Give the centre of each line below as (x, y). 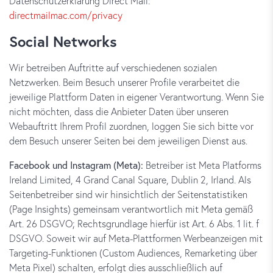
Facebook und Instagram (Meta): (76, 165)
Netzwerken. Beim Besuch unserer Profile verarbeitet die (124, 82)
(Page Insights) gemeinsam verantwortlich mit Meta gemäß (131, 209)
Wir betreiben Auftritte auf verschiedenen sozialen (113, 67)
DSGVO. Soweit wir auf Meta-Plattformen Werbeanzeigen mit (136, 238)
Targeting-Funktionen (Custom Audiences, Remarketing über (133, 253)
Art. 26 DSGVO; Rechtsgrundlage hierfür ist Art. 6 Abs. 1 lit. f (134, 223)
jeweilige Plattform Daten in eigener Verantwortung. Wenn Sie (136, 97)
